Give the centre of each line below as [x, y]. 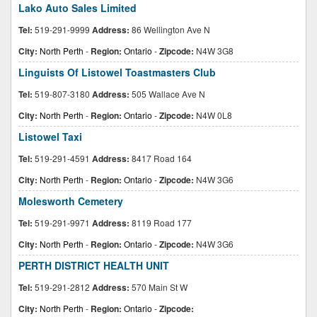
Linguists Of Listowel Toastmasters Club [117, 72]
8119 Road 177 [161, 223]
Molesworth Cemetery [71, 201]
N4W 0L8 [213, 115]
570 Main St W [158, 287]
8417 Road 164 [161, 158]
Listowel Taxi [50, 137]
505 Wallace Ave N [167, 94]
